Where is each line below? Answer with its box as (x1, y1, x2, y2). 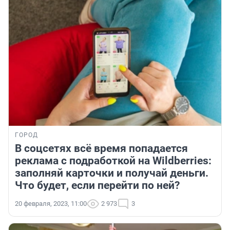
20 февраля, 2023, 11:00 (15, 200, 87, 208)
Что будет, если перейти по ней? (15, 179, 180, 192)
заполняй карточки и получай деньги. (15, 167, 208, 180)
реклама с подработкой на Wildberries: (15, 155, 212, 167)
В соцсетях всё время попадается (15, 142, 188, 155)
